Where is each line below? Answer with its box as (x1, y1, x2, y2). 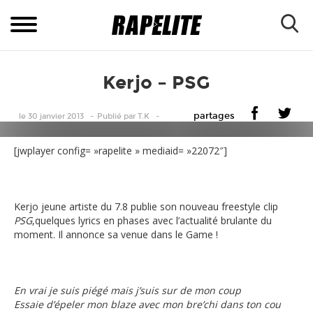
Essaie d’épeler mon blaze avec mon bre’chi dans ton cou (14, 298, 281, 311)
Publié (96, 112, 122, 121)
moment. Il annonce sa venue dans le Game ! (14, 228, 218, 241)
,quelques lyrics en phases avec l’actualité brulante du (32, 214, 272, 227)
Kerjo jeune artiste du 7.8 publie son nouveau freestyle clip (14, 200, 278, 213)
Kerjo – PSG (103, 72, 210, 94)
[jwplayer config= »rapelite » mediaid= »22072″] (14, 144, 227, 157)
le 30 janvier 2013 (18, 112, 84, 121)
